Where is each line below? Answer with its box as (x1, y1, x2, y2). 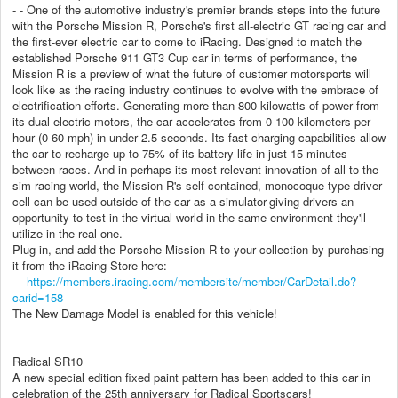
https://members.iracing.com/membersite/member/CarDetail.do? (27, 272, 356, 290)
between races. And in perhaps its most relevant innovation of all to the (12, 160, 378, 178)
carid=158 (12, 288, 63, 306)
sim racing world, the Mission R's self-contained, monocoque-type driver (12, 176, 382, 194)
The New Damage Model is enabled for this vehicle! (12, 304, 277, 322)
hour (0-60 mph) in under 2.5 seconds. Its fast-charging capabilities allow (12, 128, 386, 146)
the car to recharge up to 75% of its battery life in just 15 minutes (12, 144, 347, 162)
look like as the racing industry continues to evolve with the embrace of (12, 80, 378, 98)
